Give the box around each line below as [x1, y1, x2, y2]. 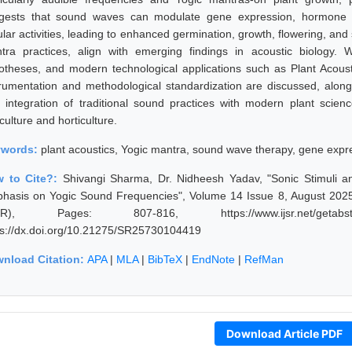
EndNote [192, 252, 235, 266]
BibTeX [148, 252, 182, 266]
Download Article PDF [225, 326, 343, 340]
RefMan [244, 252, 284, 266]
